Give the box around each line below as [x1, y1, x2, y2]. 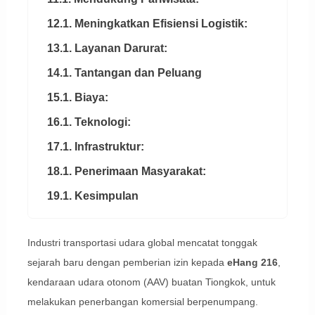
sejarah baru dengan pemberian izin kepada [27, 257, 227, 269]
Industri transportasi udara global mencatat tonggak [27, 237, 257, 249]
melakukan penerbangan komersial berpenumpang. [27, 296, 258, 308]
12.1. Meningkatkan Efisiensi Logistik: [46, 18, 247, 30]
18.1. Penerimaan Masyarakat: [46, 165, 206, 178]
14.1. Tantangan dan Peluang [46, 67, 202, 79]
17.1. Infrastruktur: [46, 141, 144, 153]
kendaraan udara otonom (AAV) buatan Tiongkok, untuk [27, 276, 276, 288]
